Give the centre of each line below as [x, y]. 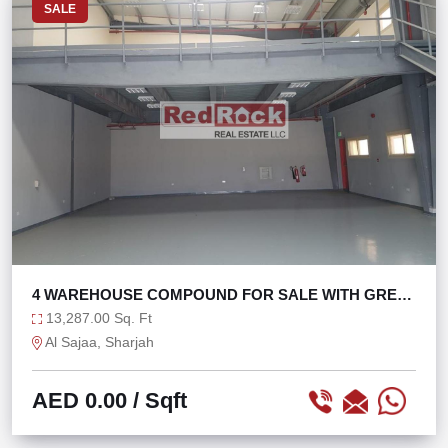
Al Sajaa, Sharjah [98, 342]
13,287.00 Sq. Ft [97, 318]
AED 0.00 [79, 400]
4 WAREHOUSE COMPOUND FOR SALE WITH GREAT [224, 294]
